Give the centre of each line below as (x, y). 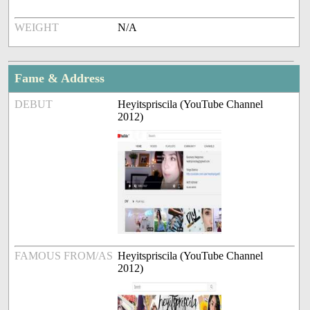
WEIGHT (37, 28)
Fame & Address (60, 79)
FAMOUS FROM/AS (64, 256)
